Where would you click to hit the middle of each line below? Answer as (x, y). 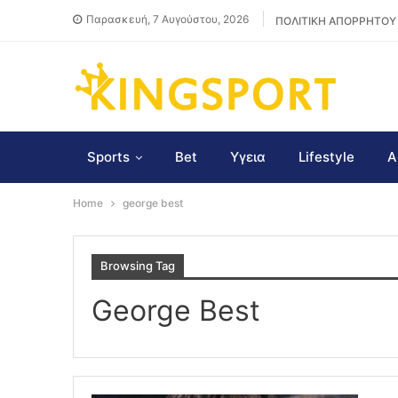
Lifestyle (326, 157)
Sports (108, 157)
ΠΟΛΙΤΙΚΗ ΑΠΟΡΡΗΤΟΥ (336, 21)
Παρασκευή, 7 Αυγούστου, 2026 (167, 19)
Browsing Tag (138, 266)
